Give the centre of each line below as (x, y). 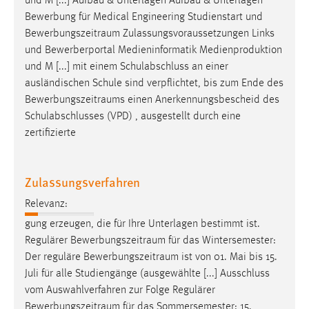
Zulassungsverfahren (82, 181)
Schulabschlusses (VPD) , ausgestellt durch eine (133, 116)
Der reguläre (54, 257)
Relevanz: (46, 204)
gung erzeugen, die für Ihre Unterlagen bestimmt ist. (142, 224)
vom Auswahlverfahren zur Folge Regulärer (120, 290)
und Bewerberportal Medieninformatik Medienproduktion (153, 50)
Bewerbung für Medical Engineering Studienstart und (144, 17)
